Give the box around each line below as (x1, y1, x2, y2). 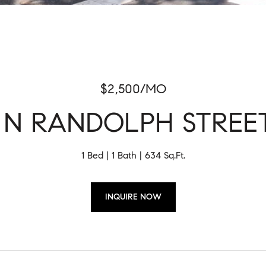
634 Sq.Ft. (144, 150, 185, 161)
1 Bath (111, 150, 137, 161)
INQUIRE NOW (104, 192, 161, 202)
